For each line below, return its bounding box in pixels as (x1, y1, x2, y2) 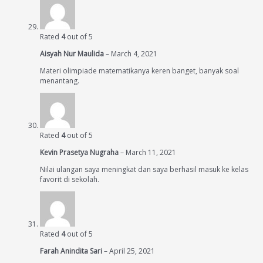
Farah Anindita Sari (40, 246, 104, 257)
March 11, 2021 (126, 147, 176, 158)
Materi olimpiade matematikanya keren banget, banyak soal (40, 66, 239, 76)
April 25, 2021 (109, 246, 155, 257)
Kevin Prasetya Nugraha (40, 147, 120, 158)
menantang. (40, 76, 79, 86)
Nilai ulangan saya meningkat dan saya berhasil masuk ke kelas (40, 164, 248, 175)
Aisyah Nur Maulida (40, 49, 106, 59)
